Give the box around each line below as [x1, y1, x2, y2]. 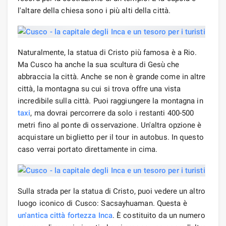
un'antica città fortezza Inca [18, 210, 112, 220]
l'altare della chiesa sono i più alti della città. [18, 6, 171, 15]
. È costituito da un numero [112, 210, 205, 220]
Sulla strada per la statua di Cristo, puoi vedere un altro [18, 186, 205, 196]
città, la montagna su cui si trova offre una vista [18, 84, 181, 93]
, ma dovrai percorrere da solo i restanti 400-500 [30, 108, 194, 118]
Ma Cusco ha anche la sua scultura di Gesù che [18, 60, 180, 69]
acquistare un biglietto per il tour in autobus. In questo [18, 132, 204, 142]
